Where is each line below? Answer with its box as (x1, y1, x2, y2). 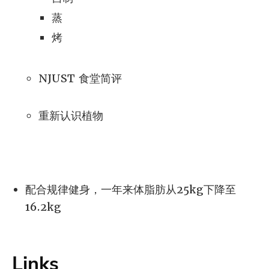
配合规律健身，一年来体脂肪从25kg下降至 (25, 183, 236, 197)
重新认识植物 (38, 108, 103, 122)
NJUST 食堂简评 (38, 71, 122, 86)
